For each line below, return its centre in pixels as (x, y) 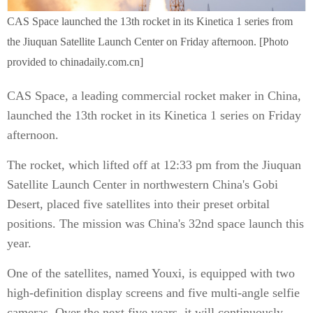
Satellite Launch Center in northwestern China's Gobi (143, 184)
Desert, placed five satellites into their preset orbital (138, 204)
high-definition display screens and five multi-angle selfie (153, 293)
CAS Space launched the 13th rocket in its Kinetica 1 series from (150, 21)
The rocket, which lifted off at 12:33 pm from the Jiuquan (154, 165)
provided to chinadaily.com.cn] (75, 62)
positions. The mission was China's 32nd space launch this (155, 224)
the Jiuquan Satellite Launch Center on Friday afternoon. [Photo (148, 42)
